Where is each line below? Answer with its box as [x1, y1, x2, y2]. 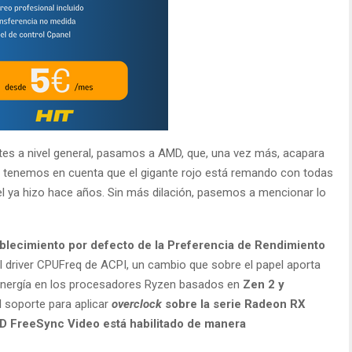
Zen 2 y [243, 277, 284, 291]
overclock [112, 296, 162, 311]
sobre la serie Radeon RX [162, 296, 306, 311]
